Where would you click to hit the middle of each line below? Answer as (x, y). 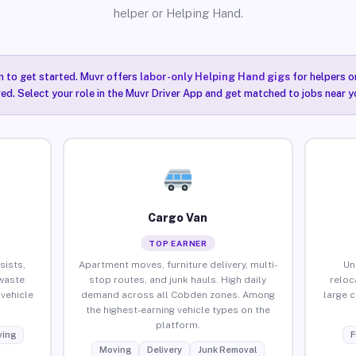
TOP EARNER (178, 243)
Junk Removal (227, 349)
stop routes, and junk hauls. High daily (178, 279)
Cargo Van (178, 217)
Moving (115, 349)
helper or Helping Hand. (178, 13)
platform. (178, 325)
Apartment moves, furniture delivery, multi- (178, 264)
